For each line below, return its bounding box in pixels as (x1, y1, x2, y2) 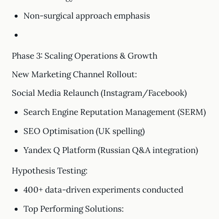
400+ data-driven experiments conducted (23, 184, 183, 195)
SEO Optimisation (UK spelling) (23, 126, 145, 136)
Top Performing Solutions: (23, 203, 124, 214)
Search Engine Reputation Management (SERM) (23, 107, 206, 117)
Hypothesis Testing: (12, 165, 88, 176)
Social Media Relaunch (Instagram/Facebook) (12, 88, 187, 98)
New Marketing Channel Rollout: (12, 69, 137, 80)
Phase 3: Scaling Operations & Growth (12, 50, 157, 61)
